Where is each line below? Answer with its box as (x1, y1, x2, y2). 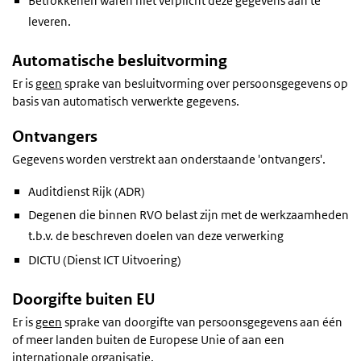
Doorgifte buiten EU (12, 289, 156, 310)
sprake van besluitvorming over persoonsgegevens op (62, 75, 348, 91)
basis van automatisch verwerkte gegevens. (12, 93, 239, 109)
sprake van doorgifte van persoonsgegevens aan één (62, 314, 342, 330)
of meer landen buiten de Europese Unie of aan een (12, 332, 284, 348)
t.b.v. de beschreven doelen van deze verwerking (28, 228, 284, 244)
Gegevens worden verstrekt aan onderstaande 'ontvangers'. (12, 151, 326, 168)
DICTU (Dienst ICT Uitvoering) (28, 251, 181, 268)
